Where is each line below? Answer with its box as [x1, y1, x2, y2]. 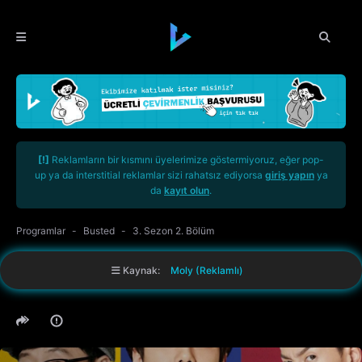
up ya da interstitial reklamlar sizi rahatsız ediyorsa [34, 169, 265, 182]
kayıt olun [164, 184, 209, 197]
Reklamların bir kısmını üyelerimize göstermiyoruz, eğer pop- [49, 154, 324, 166]
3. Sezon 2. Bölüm [133, 225, 214, 238]
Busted [83, 225, 115, 238]
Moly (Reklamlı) [170, 264, 243, 277]
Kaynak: [120, 264, 162, 277]
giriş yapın [264, 169, 314, 182]
